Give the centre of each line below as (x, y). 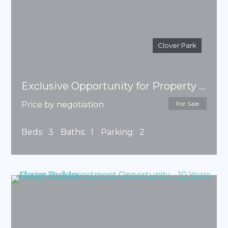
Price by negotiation (63, 105)
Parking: (118, 132)
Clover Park (177, 46)
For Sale (187, 104)
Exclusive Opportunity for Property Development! (202, 86)
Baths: (73, 132)
